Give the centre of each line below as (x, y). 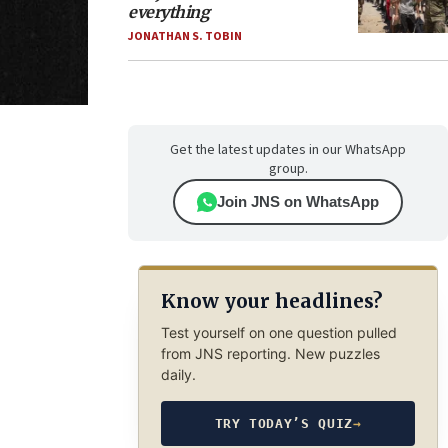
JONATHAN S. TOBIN (185, 36)
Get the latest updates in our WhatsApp (288, 150)
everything (168, 12)
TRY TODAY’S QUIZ (283, 423)
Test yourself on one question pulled (278, 332)
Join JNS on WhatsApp (298, 201)
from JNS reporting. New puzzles (270, 353)
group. (288, 169)
